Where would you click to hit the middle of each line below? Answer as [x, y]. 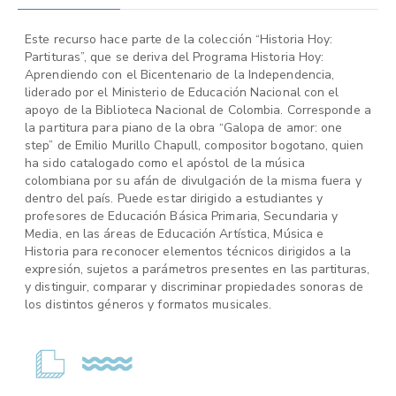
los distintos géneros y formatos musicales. [148, 305]
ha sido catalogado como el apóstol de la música [165, 163]
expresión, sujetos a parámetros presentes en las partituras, [198, 269]
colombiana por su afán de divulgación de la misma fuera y [193, 181]
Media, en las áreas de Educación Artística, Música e [175, 234]
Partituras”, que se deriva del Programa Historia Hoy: [175, 57]
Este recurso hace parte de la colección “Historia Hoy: [179, 39]
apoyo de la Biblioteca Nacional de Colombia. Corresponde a [198, 110]
